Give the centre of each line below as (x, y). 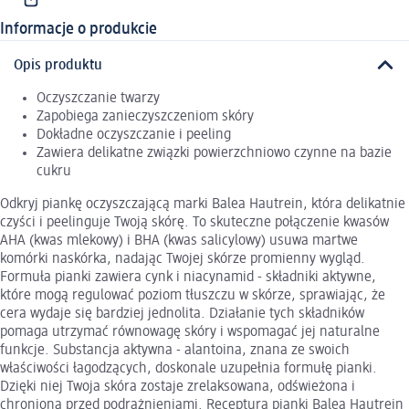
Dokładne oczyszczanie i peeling (134, 135)
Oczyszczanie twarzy (98, 98)
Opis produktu (58, 65)
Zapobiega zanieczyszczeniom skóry (145, 116)
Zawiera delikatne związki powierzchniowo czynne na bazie (214, 153)
